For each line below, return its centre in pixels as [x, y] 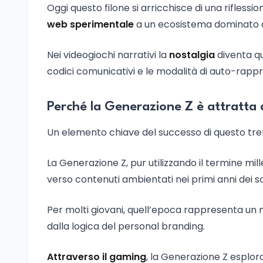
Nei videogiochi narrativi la [108, 55]
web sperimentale [90, 24]
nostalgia [192, 55]
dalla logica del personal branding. [126, 226]
